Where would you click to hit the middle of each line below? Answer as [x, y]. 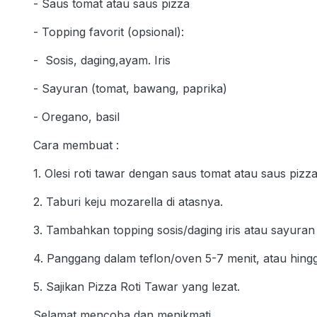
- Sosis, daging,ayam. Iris [102, 60]
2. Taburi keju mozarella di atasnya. [128, 201]
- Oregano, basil [76, 116]
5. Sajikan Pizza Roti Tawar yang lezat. [137, 286]
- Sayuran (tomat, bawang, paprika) [130, 88]
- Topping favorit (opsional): [109, 31]
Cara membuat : [76, 145]
